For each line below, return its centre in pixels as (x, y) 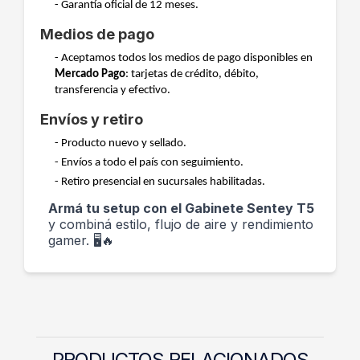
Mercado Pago (90, 74)
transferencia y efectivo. (112, 90)
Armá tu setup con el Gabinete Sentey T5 (181, 208)
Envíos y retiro (92, 119)
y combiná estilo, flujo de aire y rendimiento (181, 224)
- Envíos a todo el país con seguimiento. (149, 163)
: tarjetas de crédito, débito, (192, 74)
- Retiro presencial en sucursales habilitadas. (160, 182)
